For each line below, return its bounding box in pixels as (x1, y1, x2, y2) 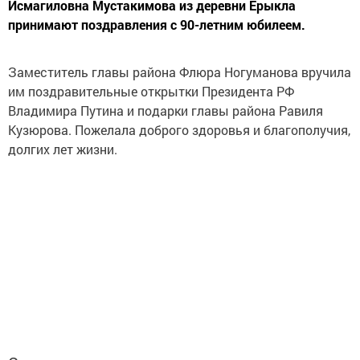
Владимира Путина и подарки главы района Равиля (8, 102, 323, 119)
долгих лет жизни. (8, 141, 117, 157)
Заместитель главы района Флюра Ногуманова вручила (8, 63, 351, 80)
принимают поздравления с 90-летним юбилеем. (8, 16, 305, 33)
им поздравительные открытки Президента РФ (8, 83, 294, 100)
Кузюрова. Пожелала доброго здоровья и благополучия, (8, 121, 350, 138)
